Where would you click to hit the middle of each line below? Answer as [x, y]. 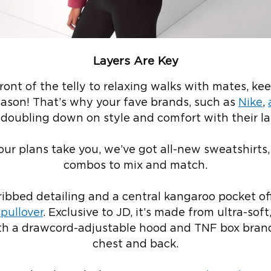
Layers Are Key [135, 61]
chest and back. [135, 245]
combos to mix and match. [135, 166]
